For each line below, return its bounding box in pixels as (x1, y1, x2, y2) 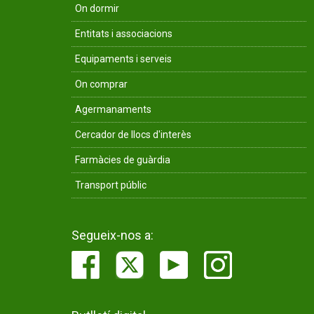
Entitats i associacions (75, 28, 172, 39)
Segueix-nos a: (71, 228, 153, 243)
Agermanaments (75, 104, 151, 115)
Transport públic (75, 179, 146, 191)
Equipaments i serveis (75, 53, 172, 64)
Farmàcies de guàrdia (75, 154, 170, 165)
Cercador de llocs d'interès (75, 129, 191, 140)
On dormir (75, 3, 119, 14)
